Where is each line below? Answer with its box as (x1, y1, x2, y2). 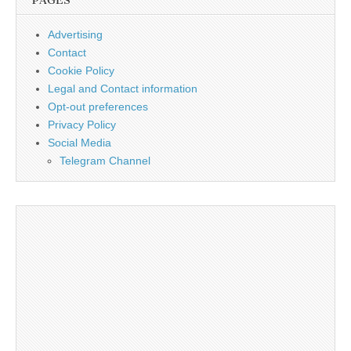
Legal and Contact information (48, 81, 197, 95)
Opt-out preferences (48, 100, 148, 113)
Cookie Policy (48, 63, 114, 77)
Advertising (48, 27, 103, 41)
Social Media (48, 136, 111, 149)
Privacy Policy (48, 118, 116, 131)
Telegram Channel (60, 154, 150, 167)
